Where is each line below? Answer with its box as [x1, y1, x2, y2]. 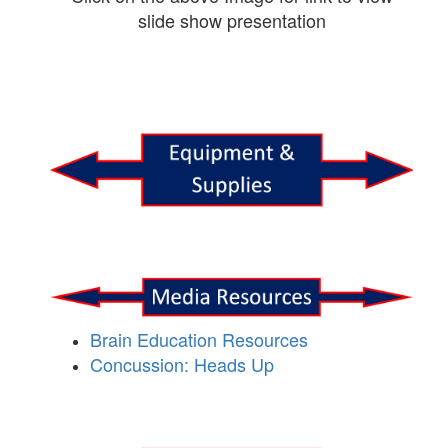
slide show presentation [137, 7, 326, 34]
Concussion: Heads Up [90, 350, 274, 377]
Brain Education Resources [90, 325, 308, 352]
